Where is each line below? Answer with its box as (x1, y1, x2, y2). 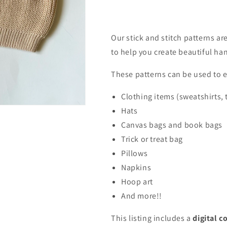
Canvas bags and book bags (121, 119, 224, 130)
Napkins (121, 162, 152, 173)
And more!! (121, 190, 164, 201)
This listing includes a (111, 212, 193, 223)
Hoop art (121, 176, 153, 187)
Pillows (121, 147, 148, 159)
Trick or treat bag (121, 133, 183, 144)
